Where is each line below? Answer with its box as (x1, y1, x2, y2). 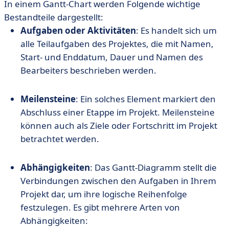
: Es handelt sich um (136, 25, 217, 37)
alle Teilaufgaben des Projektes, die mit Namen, (20, 38, 214, 50)
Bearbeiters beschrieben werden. (20, 64, 156, 77)
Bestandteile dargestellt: (4, 11, 103, 24)
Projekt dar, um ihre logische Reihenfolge (20, 188, 187, 200)
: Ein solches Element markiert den (76, 93, 216, 105)
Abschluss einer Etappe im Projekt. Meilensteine (20, 106, 215, 119)
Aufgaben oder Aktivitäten (20, 25, 136, 37)
